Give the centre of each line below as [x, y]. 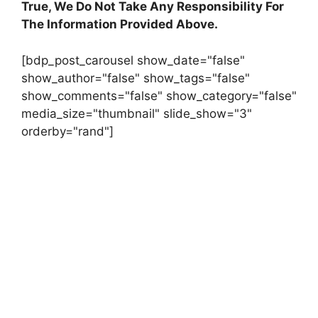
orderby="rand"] [67, 131]
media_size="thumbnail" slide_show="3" [137, 113]
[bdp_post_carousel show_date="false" [133, 60]
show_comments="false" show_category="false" [159, 95]
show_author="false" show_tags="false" [136, 78]
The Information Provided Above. [120, 24]
